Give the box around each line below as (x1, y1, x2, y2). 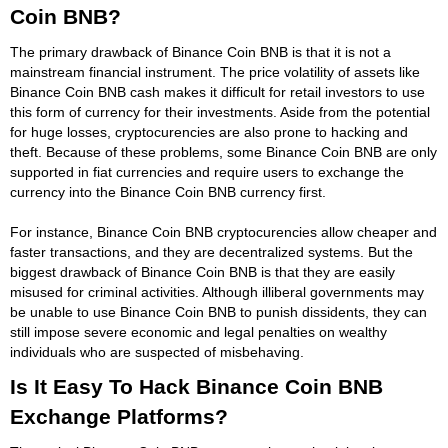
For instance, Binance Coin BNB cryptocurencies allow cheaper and (10, 223, 437, 240)
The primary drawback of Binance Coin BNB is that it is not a (10, 43, 391, 60)
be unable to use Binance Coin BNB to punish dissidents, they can (10, 303, 427, 320)
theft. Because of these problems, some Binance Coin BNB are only (10, 143, 437, 160)
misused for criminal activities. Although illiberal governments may (10, 283, 424, 300)
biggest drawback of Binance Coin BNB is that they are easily (10, 263, 395, 280)
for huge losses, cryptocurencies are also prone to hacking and (10, 123, 408, 140)
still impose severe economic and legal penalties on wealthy (10, 323, 387, 340)
